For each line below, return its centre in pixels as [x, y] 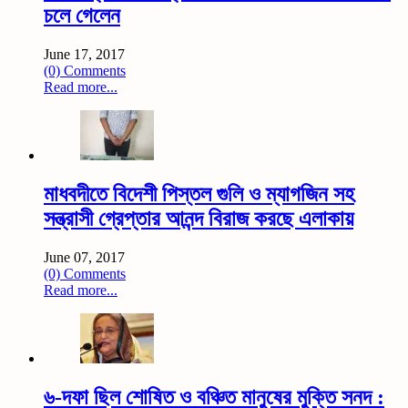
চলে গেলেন [82, 15]
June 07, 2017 [84, 257]
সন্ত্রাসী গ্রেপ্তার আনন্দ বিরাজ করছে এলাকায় [199, 218]
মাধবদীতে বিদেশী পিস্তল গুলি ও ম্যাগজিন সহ [199, 194]
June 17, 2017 [84, 54]
